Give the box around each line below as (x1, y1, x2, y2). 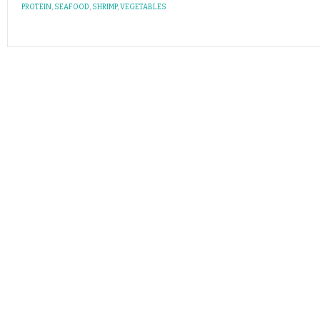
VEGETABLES (120, 3, 166, 12)
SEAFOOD (54, 3, 89, 12)
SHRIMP (92, 3, 117, 12)
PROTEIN (21, 3, 51, 12)
